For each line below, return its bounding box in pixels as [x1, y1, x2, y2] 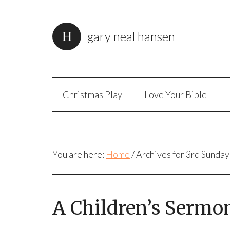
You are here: [52, 148, 106, 160]
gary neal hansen [87, 29, 175, 44]
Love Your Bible [144, 89, 207, 100]
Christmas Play [63, 89, 122, 100]
